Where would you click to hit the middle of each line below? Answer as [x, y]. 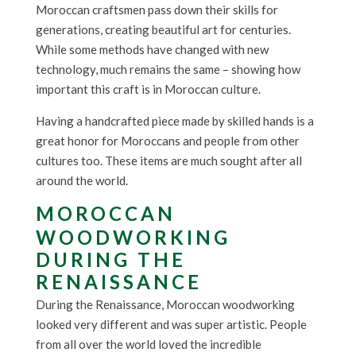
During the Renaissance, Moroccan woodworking [165, 305]
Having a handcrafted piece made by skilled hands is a [174, 121]
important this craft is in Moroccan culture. [148, 89]
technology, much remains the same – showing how [168, 70]
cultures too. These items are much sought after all [168, 161]
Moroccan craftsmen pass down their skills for [157, 10]
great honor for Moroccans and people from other [167, 141]
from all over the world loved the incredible [148, 344]
